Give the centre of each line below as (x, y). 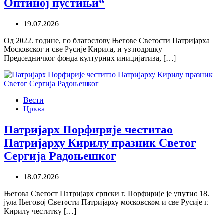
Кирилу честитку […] (40, 211)
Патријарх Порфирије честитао (88, 129)
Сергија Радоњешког (60, 156)
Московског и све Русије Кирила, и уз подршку (83, 49)
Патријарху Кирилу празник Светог (100, 142)
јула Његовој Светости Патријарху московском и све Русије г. (106, 202)
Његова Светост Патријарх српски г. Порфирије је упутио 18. (107, 193)
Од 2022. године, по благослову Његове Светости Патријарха (107, 40)
